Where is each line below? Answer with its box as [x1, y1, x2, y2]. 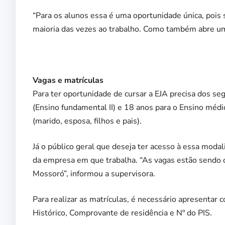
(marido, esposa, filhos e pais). [33, 116, 142, 127]
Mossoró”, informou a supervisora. [33, 168, 155, 180]
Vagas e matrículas [33, 75, 103, 86]
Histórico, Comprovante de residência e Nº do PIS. [33, 207, 212, 219]
